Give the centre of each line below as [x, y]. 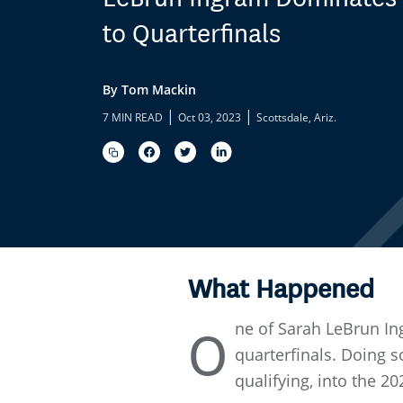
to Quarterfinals [192, 34]
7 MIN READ [133, 117]
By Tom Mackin [149, 89]
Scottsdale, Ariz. [296, 117]
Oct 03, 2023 [210, 117]
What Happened [281, 290]
